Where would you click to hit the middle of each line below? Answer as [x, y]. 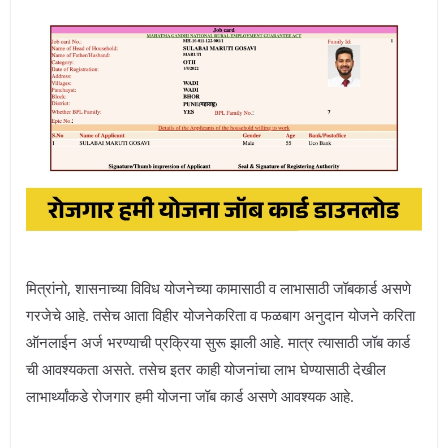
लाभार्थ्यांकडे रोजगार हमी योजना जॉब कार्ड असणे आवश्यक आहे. [190, 396]
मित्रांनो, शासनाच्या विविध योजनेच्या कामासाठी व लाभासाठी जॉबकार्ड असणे [218, 288]
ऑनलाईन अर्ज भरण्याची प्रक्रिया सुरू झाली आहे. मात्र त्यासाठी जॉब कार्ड [218, 342]
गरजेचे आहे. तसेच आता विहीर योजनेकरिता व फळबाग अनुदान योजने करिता [220, 315]
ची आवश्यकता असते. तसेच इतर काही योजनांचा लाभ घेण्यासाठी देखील [206, 369]
